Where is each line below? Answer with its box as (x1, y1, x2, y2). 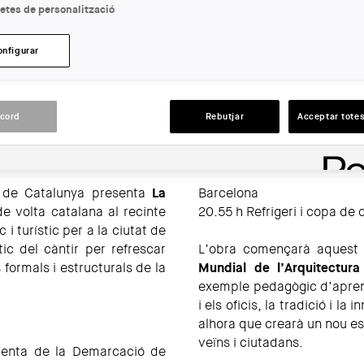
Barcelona (198, 184, 258, 202)
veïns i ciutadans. (198, 334, 303, 352)
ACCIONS (194, 31, 253, 46)
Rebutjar (205, 110, 245, 123)
